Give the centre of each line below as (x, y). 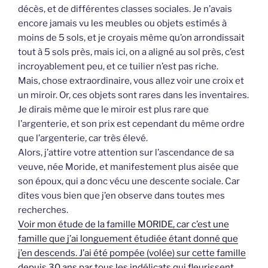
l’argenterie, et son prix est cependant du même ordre (131, 124)
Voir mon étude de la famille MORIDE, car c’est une (124, 225)
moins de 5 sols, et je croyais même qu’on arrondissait (131, 38)
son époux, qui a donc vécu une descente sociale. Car (129, 182)
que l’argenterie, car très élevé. (83, 138)
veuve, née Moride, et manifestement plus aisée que (128, 167)
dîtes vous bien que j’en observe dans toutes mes (121, 196)
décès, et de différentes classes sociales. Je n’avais (125, 9)
